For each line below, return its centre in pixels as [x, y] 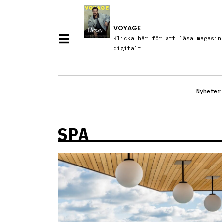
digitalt [127, 48]
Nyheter [208, 91]
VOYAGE [127, 28]
